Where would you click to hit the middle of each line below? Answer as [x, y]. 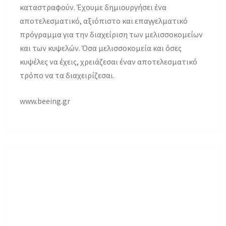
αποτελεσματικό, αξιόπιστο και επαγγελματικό [104, 21]
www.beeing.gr [45, 101]
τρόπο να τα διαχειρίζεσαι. [67, 75]
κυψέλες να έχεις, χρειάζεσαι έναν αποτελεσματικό [108, 62]
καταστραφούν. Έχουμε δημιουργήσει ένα [93, 7]
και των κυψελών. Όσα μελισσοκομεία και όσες [101, 48]
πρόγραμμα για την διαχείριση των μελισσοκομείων [111, 35]
